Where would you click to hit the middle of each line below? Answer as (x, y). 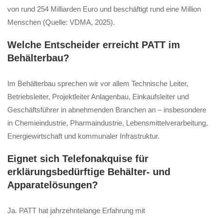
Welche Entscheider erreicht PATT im (94, 45)
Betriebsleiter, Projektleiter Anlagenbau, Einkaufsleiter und (98, 96)
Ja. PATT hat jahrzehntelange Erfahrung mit (76, 210)
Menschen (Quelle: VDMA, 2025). (61, 22)
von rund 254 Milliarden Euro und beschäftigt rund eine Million (104, 9)
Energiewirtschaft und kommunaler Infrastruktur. (83, 136)
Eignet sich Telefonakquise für (78, 158)
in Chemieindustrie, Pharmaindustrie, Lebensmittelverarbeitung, (108, 123)
